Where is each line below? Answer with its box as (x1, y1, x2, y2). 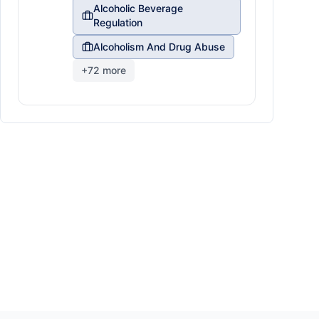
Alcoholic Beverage (93, 2, 183, 14)
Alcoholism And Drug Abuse (93, 41, 225, 53)
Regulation (93, 16, 142, 28)
